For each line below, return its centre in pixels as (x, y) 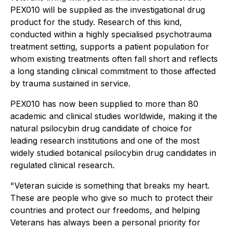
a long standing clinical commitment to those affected (113, 71)
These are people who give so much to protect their (112, 198)
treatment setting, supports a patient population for (110, 47)
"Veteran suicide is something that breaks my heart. (110, 186)
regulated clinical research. (62, 165)
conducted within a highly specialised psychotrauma (111, 34)
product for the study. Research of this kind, (96, 22)
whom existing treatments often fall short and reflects (114, 59)
